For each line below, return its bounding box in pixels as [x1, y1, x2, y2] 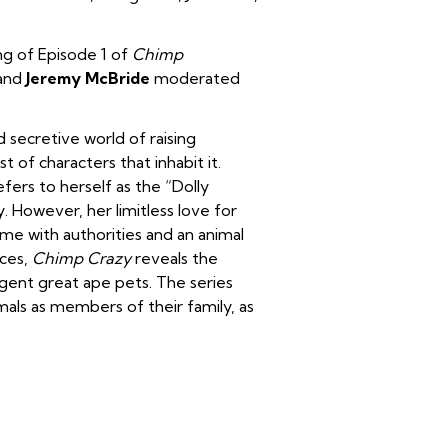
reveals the [131, 248, 218, 268]
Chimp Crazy [32, 248, 131, 268]
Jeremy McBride [26, 68, 150, 88]
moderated [150, 68, 240, 88]
